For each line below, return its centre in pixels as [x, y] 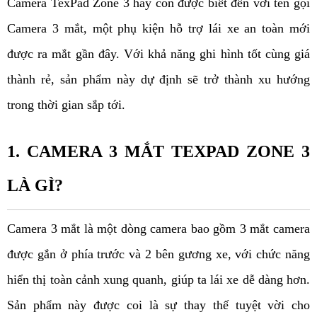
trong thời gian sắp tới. [68, 105]
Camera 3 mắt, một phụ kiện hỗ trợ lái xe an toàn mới [158, 29]
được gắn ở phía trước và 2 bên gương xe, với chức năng [158, 254]
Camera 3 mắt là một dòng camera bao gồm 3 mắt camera [158, 229]
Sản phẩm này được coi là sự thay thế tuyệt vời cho [158, 305]
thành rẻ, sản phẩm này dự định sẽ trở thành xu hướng [158, 80]
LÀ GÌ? [35, 186]
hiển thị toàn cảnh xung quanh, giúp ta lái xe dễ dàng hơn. [158, 280]
